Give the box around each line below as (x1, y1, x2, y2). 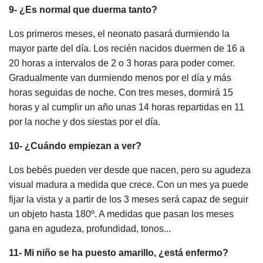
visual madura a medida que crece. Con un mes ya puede (9, 180, 248, 190)
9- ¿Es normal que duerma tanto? (9, 5, 157, 15)
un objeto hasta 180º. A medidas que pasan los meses (9, 209, 234, 220)
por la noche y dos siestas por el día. (9, 117, 163, 127)
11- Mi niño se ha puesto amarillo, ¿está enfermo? (9, 248, 228, 258)
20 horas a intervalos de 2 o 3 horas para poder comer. (9, 58, 235, 69)
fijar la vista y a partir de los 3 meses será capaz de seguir (9, 194, 248, 205)
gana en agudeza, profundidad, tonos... (9, 224, 171, 234)
